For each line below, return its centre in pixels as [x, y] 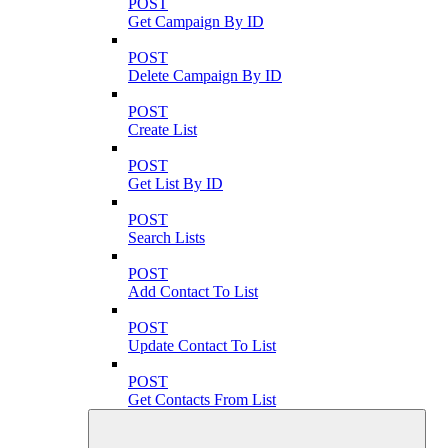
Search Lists [166, 237]
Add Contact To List [193, 291]
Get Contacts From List [202, 399]
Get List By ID [175, 183]
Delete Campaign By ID [205, 75]
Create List [162, 129]
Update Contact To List [202, 345]
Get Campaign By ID [196, 21]
